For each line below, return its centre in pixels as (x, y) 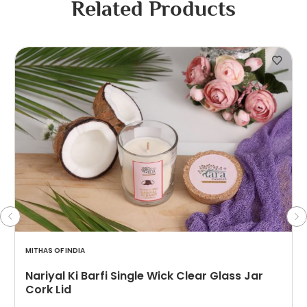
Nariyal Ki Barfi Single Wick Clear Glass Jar (144, 275)
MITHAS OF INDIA (55, 250)
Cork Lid (48, 289)
